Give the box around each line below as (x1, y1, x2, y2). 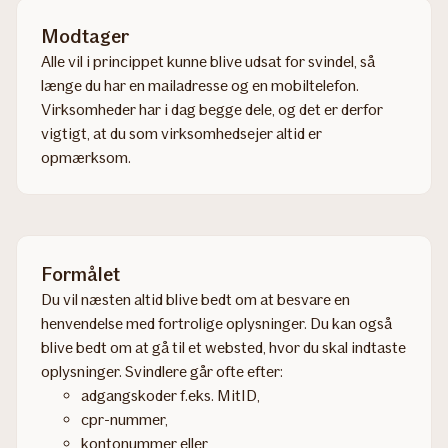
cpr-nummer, (81, 409, 168, 429)
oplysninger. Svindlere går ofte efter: (41, 361, 283, 381)
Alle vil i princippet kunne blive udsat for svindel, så (41, 51, 375, 71)
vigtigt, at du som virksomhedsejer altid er (41, 123, 322, 143)
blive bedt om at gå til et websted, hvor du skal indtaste (41, 337, 406, 357)
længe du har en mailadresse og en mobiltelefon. (41, 75, 359, 95)
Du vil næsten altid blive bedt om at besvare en (41, 289, 350, 309)
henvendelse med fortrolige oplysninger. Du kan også (41, 313, 392, 333)
